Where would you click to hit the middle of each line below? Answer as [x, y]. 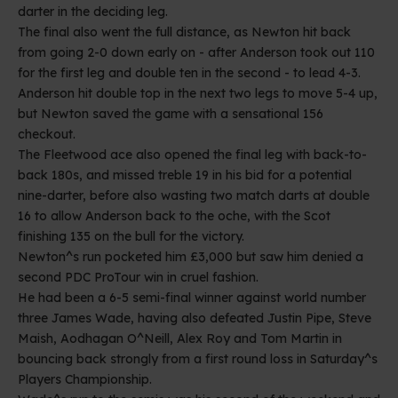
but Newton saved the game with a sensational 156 [171, 113]
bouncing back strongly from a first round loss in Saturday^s [198, 358]
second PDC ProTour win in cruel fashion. [138, 277]
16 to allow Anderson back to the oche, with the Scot [174, 215]
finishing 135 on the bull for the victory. [131, 236]
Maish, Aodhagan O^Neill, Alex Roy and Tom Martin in [180, 338]
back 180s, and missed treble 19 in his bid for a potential [185, 175]
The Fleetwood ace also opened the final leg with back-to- [192, 154]
